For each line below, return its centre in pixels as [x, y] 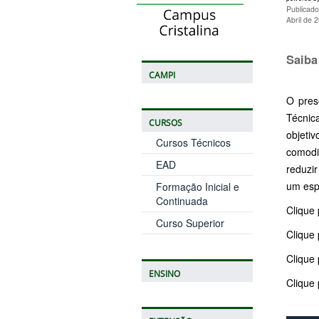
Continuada [182, 201]
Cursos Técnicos [193, 143]
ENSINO [164, 274]
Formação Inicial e [197, 187]
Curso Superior [190, 223]
